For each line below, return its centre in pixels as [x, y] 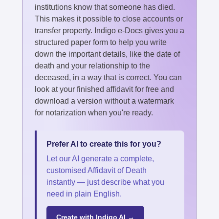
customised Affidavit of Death [97, 170]
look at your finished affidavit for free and [104, 89]
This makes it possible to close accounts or [109, 19]
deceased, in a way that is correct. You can [108, 77]
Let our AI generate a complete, [100, 158]
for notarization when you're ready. [94, 112]
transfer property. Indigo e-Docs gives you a [109, 30]
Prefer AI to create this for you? [104, 144]
